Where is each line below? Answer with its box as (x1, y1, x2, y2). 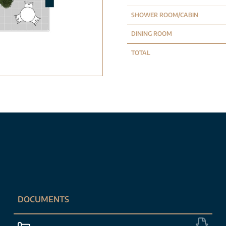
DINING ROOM (131, 30, 172, 37)
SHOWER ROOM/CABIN (131, 11, 198, 19)
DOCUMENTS (17, 194, 69, 204)
